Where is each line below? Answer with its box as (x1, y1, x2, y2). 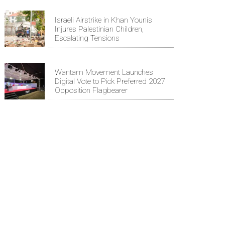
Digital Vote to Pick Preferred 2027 (55, 76, 165, 86)
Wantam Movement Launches (55, 67, 153, 77)
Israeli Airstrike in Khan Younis (55, 15, 152, 25)
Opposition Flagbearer (55, 85, 128, 95)
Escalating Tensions (55, 33, 120, 43)
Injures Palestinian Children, (55, 24, 144, 34)
